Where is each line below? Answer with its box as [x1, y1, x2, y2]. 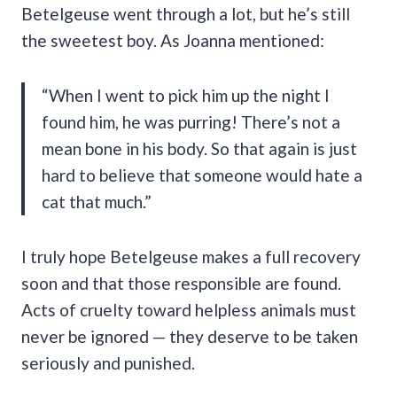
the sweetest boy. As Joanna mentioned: [21, 29, 324, 51]
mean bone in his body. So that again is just [42, 137, 357, 159]
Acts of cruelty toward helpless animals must [21, 299, 356, 320]
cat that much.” [42, 191, 152, 212]
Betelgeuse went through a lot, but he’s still [21, 3, 350, 24]
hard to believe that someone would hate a [42, 164, 362, 185]
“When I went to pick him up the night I [42, 84, 330, 105]
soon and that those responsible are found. [21, 272, 341, 293]
